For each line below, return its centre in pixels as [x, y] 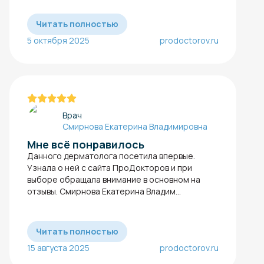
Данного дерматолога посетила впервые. [111, 156]
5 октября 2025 [58, 40]
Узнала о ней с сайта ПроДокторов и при [110, 167]
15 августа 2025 [58, 247]
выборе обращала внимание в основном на [114, 179]
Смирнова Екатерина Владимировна [135, 126]
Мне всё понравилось [86, 144]
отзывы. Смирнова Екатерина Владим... [104, 191]
